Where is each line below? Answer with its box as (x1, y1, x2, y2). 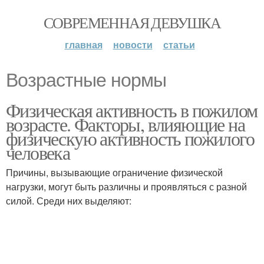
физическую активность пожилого (6, 126, 254, 151)
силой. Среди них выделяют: (6, 194, 131, 207)
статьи (163, 38, 195, 51)
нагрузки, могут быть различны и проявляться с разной (6, 180, 247, 193)
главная (64, 38, 103, 51)
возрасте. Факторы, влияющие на (6, 111, 245, 137)
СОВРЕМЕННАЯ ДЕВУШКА (43, 12, 221, 32)
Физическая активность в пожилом (6, 97, 258, 123)
